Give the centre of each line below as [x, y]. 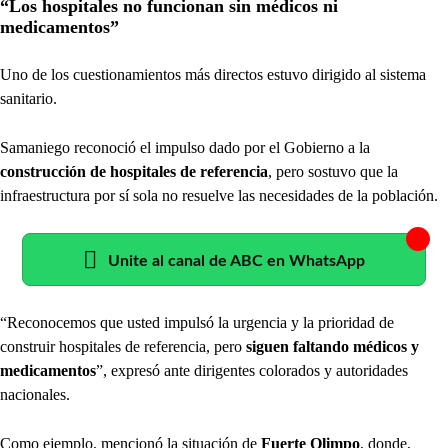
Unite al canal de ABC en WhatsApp [236, 260]
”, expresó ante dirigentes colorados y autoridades [252, 370]
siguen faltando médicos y [332, 346]
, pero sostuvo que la [333, 171]
